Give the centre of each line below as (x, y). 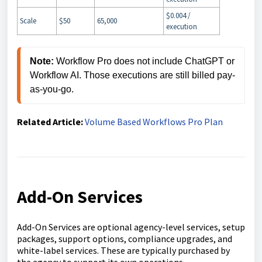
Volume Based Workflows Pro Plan (154, 122)
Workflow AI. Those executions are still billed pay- (132, 75)
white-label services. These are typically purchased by (123, 251)
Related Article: (50, 122)
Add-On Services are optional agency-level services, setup (131, 227)
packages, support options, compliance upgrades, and (125, 239)
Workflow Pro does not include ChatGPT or (145, 61)
